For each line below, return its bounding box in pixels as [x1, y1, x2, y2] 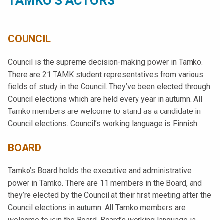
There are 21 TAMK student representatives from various [8, 69, 203, 79]
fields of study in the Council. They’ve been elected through [8, 82, 210, 91]
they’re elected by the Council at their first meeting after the [8, 191, 211, 200]
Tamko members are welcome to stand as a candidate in [8, 106, 201, 116]
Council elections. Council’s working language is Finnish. [8, 118, 199, 128]
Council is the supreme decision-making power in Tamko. [8, 57, 203, 67]
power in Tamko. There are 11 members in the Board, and [8, 178, 202, 188]
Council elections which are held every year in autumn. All [8, 94, 202, 104]
